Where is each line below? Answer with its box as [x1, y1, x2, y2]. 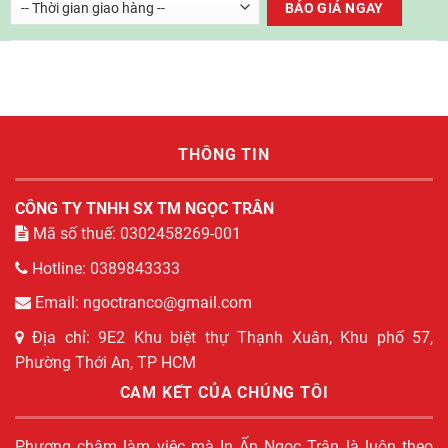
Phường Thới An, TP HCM [15, 352, 196, 372]
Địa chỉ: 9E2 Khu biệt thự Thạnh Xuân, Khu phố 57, [24, 327, 433, 347]
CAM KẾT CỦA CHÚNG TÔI [119, 382, 329, 402]
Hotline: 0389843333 [28, 258, 180, 278]
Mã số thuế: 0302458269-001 [29, 224, 241, 244]
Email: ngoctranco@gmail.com [31, 293, 252, 313]
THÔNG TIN [178, 145, 270, 165]
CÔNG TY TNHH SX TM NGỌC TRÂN [15, 199, 274, 219]
